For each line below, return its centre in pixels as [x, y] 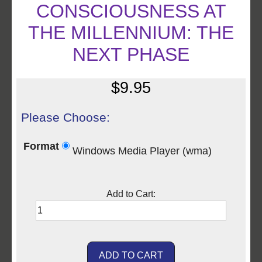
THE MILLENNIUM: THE [131, 32]
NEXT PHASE [131, 54]
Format [41, 146]
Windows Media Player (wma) [142, 151]
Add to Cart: [131, 194]
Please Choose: [65, 117]
